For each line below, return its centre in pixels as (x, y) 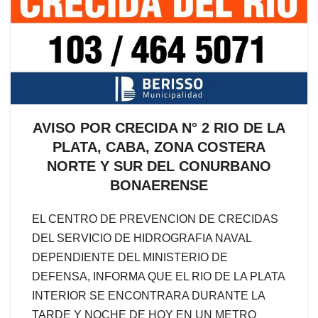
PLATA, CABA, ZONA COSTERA (159, 147)
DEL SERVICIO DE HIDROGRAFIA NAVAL (142, 238)
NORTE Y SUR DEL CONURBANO (159, 166)
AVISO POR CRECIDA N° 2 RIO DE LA (159, 128)
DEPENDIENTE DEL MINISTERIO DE (130, 258)
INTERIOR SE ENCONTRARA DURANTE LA (148, 296)
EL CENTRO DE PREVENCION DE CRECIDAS (155, 219)
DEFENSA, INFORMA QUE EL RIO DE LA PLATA (158, 277)
